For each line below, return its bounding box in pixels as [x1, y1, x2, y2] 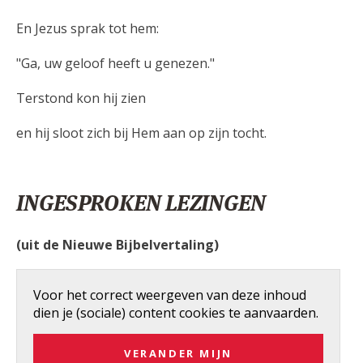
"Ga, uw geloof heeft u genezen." [16, 53, 215, 72]
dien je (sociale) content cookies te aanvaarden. [33, 303, 318, 322]
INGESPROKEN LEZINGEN [16, 188, 266, 217]
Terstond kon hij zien [16, 88, 146, 107]
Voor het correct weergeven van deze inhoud [33, 285, 306, 304]
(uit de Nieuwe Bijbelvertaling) [16, 235, 219, 254]
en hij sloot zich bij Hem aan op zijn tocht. [16, 123, 267, 142]
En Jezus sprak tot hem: [16, 19, 159, 37]
